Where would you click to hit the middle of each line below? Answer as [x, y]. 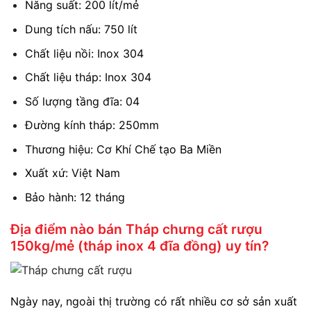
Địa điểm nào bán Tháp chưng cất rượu [136, 229]
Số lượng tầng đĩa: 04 [82, 101]
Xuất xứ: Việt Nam [72, 173]
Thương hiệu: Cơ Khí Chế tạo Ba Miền [123, 149]
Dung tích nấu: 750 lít [81, 29]
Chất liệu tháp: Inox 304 [88, 77]
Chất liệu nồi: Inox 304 [84, 53]
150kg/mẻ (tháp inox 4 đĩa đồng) [118, 245]
